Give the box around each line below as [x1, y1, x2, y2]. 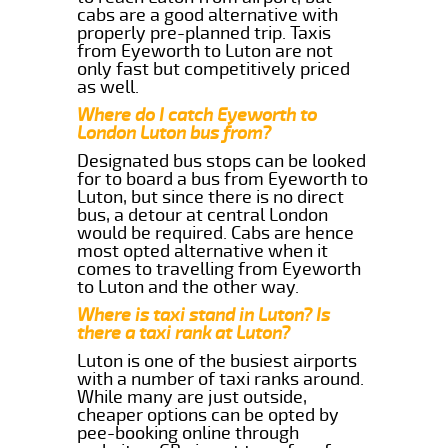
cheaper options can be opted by [77, 403, 340, 426]
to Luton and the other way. [77, 275, 300, 298]
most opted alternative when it [77, 239, 329, 262]
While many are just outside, [77, 385, 308, 408]
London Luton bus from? [77, 121, 272, 144]
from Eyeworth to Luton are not [77, 39, 334, 62]
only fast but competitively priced [77, 57, 351, 80]
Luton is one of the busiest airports [77, 349, 358, 372]
